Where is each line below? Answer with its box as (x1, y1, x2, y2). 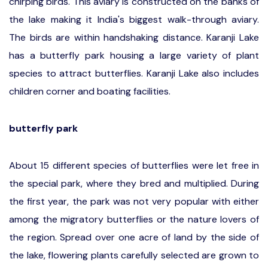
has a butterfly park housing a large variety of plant (9, 49, 259, 62)
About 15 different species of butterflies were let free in (9, 159, 259, 172)
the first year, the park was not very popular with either (9, 195, 259, 208)
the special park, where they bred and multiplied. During (9, 177, 259, 190)
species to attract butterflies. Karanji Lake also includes (9, 67, 259, 80)
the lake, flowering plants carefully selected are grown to (9, 249, 259, 261)
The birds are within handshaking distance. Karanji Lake (9, 31, 259, 44)
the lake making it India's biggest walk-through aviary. (9, 13, 259, 26)
